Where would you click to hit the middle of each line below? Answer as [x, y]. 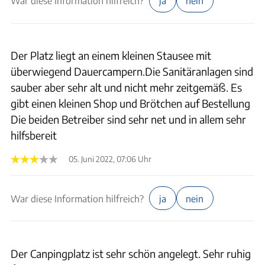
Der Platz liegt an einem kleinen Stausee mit [111, 55]
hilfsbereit [34, 135]
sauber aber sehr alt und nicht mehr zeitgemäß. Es [126, 87]
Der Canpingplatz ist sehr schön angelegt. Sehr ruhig [131, 253]
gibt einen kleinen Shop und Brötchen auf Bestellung [130, 103]
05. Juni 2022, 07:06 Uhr [110, 159]
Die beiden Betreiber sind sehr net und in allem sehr [128, 119]
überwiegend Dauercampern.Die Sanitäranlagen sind [132, 71]
